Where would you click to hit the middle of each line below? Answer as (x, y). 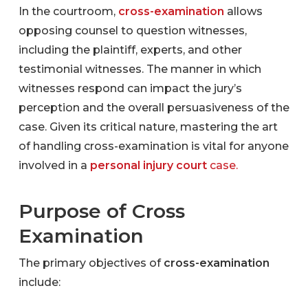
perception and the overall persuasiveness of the (154, 108)
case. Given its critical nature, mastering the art (148, 127)
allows (243, 11)
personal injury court (148, 165)
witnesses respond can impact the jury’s (130, 88)
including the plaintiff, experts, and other (130, 50)
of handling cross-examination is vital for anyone (153, 146)
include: (39, 282)
